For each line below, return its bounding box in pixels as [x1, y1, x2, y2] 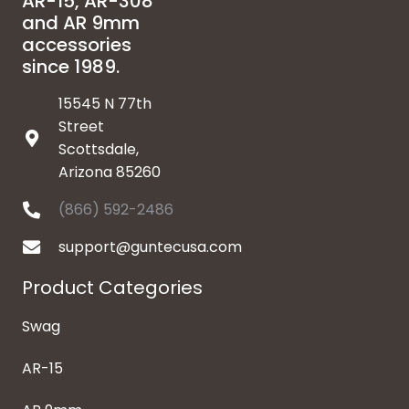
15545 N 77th [58, 93, 152, 115]
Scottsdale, [58, 139, 139, 161]
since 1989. [22, 54, 120, 80]
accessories [22, 32, 131, 58]
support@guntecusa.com [58, 236, 242, 258]
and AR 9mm [22, 10, 140, 37]
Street [58, 116, 104, 138]
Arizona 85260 [58, 162, 161, 184]
